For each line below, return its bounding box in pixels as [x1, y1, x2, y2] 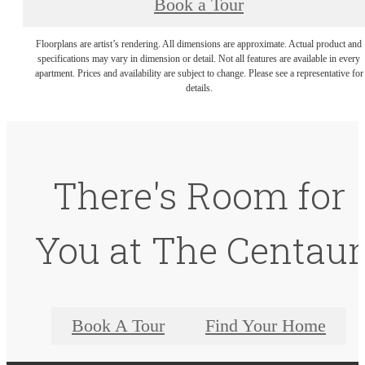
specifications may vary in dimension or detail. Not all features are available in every [37, 52, 360, 64]
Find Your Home [205, 315, 326, 336]
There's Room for [52, 170, 345, 219]
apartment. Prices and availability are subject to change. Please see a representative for [34, 67, 363, 79]
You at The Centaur [35, 225, 363, 274]
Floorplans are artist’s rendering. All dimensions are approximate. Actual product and [36, 37, 362, 50]
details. [185, 81, 213, 94]
